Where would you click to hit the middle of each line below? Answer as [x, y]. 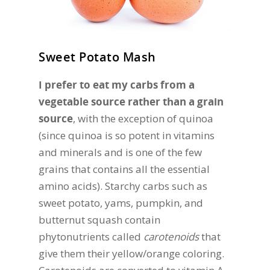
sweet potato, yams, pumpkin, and [121, 202]
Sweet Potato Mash [97, 57]
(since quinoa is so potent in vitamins [127, 135]
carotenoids [172, 236]
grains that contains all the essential [124, 169]
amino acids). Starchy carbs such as [123, 186]
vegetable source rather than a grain [131, 101]
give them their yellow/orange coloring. [131, 253]
